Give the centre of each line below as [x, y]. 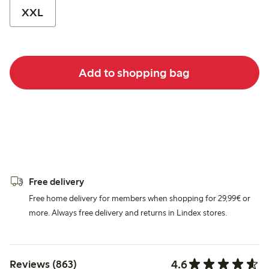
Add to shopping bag [134, 72]
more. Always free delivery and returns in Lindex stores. [128, 213]
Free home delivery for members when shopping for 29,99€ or [140, 198]
